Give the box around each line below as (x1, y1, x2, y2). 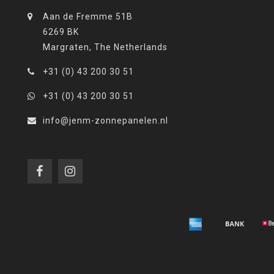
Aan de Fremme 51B (43, 11, 133, 21)
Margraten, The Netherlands (43, 42, 168, 52)
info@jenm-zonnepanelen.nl (43, 115, 168, 125)
